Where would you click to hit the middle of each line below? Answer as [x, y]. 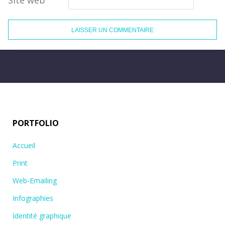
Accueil [24, 145]
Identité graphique [42, 215]
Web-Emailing [35, 180]
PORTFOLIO [36, 123]
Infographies [33, 198]
